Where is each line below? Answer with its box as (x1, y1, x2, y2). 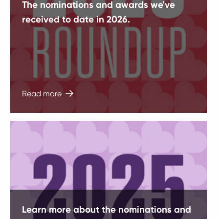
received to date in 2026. (22, 13, 130, 25)
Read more (22, 88, 64, 98)
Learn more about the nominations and (22, 204, 191, 216)
